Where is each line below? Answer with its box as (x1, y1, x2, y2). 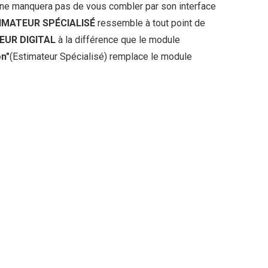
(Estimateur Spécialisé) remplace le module (10, 51, 192, 62)
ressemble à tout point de (98, 17, 205, 29)
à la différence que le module (58, 34, 180, 45)
